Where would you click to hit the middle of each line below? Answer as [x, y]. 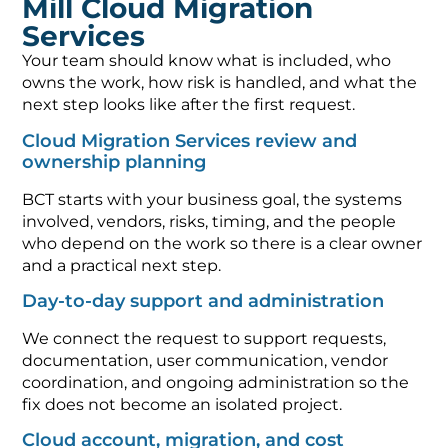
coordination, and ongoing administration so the [216, 371]
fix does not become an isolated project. [182, 393]
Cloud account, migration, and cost [183, 429]
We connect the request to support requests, [204, 327]
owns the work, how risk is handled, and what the [220, 72]
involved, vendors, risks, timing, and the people [209, 210]
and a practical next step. [122, 254]
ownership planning [114, 150]
